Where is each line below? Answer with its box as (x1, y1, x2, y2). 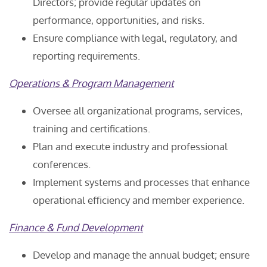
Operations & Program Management (9, 77, 174, 89)
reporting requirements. (33, 49, 140, 62)
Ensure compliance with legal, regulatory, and (33, 32, 237, 44)
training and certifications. (33, 122, 150, 135)
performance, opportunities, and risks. (33, 14, 204, 26)
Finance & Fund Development (9, 221, 143, 234)
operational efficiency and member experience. (33, 194, 244, 206)
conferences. (33, 158, 91, 170)
